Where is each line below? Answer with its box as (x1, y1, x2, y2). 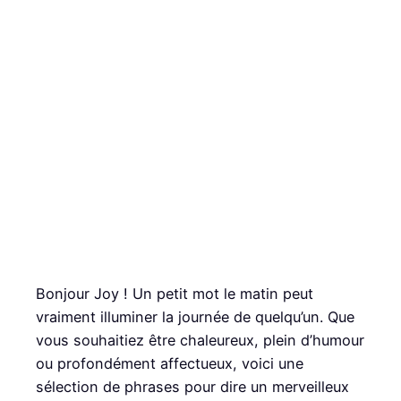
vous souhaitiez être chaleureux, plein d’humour (36, 330, 364, 349)
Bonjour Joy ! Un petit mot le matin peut (36, 284, 313, 303)
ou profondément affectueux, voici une (36, 354, 303, 372)
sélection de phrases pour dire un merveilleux (36, 377, 349, 396)
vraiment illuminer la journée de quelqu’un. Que (36, 307, 354, 326)
